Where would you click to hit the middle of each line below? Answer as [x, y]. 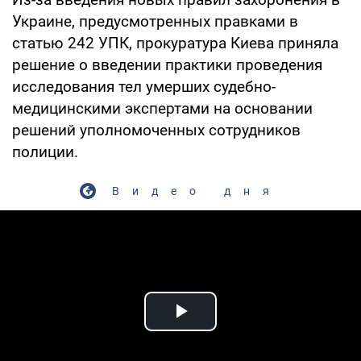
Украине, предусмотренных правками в [155, 21]
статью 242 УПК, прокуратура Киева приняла [175, 43]
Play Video [239, 330]
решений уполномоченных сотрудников [156, 130]
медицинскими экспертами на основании [162, 108]
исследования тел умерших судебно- [144, 86]
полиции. [45, 151]
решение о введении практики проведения [167, 64]
